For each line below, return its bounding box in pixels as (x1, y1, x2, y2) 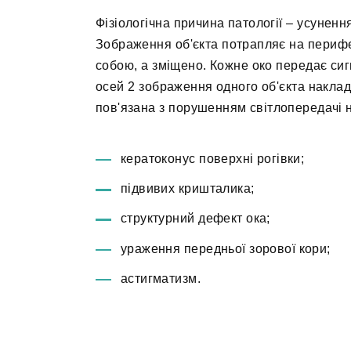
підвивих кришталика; (121, 182, 255, 196)
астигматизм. (121, 271, 201, 285)
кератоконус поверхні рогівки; (121, 152, 305, 166)
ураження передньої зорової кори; (121, 241, 331, 255)
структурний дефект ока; (121, 212, 270, 226)
